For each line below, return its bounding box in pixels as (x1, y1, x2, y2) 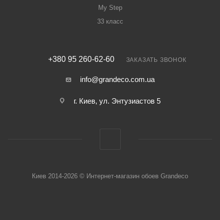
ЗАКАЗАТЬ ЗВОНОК (126, 56, 187, 63)
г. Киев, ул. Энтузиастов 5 (74, 97, 161, 105)
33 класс (97, 18, 123, 25)
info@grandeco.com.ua (80, 75, 155, 83)
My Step (98, 4, 122, 11)
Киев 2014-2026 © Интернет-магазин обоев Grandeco (32, 172, 188, 180)
